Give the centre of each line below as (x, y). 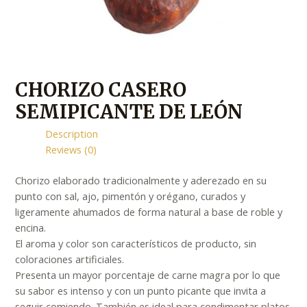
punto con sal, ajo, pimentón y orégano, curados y (131, 196)
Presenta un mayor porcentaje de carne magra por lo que (148, 275)
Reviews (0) (71, 150)
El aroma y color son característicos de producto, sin (136, 244)
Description (72, 134)
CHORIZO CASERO (101, 89)
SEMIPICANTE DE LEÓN (129, 111)
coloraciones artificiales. (70, 259)
